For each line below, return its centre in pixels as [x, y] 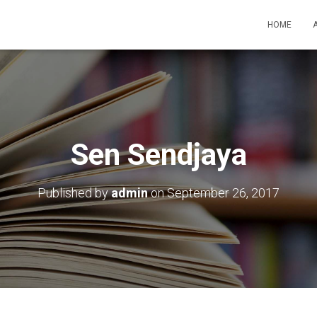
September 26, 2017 [223, 193]
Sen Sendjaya [158, 155]
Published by [74, 193]
